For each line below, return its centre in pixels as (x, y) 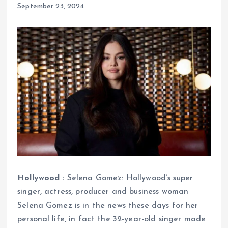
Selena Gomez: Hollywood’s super (129, 178)
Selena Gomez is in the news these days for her (108, 205)
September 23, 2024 (51, 6)
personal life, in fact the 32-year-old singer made (112, 219)
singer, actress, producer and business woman (103, 192)
